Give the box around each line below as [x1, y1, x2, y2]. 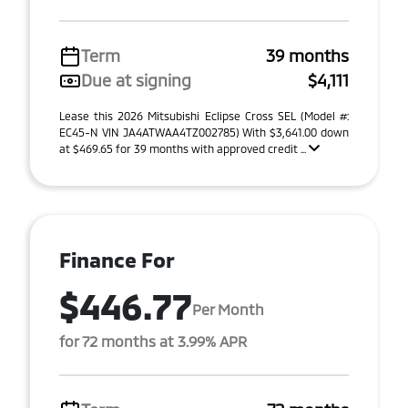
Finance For [59, 247, 175, 272]
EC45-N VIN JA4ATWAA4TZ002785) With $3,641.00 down [59, 126, 349, 138]
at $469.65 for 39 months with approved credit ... [59, 142, 309, 155]
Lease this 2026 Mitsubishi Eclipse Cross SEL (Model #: [59, 109, 349, 122]
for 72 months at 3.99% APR [59, 332, 247, 350]
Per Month [192, 300, 264, 318]
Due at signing [81, 70, 191, 90]
